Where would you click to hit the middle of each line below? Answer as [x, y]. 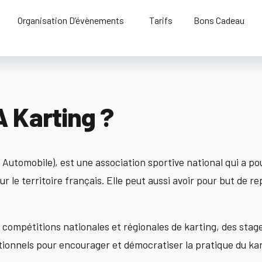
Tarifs [161, 20]
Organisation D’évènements [71, 20]
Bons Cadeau [219, 20]
